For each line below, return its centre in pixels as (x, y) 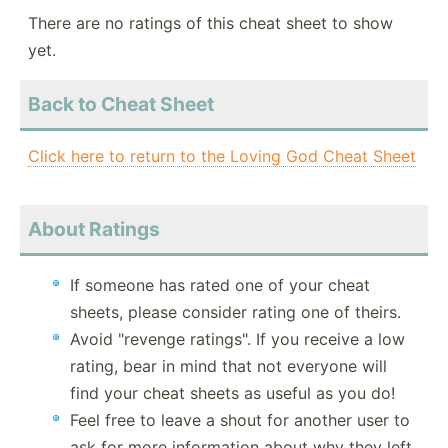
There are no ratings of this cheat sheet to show (210, 23)
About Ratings (94, 229)
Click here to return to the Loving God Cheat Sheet (222, 156)
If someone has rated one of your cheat (220, 285)
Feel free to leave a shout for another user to (240, 420)
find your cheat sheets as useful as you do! (232, 393)
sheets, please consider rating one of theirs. (235, 312)
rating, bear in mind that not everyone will (228, 366)
